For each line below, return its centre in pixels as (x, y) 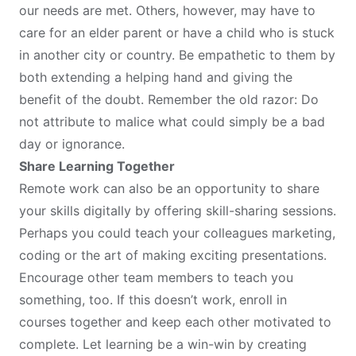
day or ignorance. (74, 144)
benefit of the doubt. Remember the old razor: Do (169, 100)
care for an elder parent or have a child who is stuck (177, 33)
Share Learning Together (99, 166)
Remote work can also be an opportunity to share (169, 189)
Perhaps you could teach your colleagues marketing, (177, 233)
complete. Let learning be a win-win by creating (163, 344)
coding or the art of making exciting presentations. (173, 255)
